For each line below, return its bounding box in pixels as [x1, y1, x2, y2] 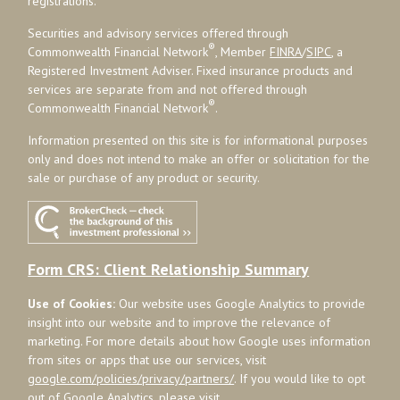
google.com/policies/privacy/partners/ [28, 371, 235, 387]
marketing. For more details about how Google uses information [28, 333, 371, 350]
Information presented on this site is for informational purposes [28, 131, 369, 148]
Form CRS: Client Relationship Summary [28, 259, 310, 280]
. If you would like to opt [234, 371, 366, 387]
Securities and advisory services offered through [28, 24, 289, 41]
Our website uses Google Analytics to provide [115, 296, 366, 312]
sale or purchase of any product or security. [28, 169, 261, 186]
